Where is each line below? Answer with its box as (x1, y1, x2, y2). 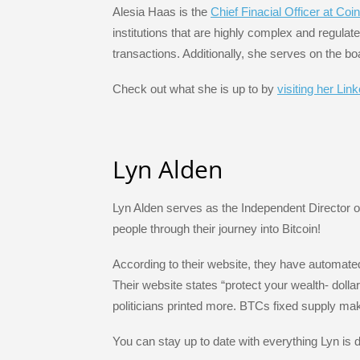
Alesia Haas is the (112, 4, 211, 18)
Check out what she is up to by (112, 82, 277, 96)
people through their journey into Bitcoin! (112, 221, 321, 235)
